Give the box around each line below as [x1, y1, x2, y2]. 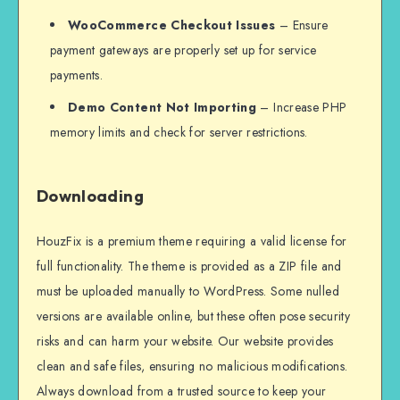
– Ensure [275, 15, 329, 34]
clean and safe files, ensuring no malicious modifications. [37, 356, 348, 375]
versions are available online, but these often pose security [37, 306, 351, 325]
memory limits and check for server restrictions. [50, 122, 308, 141]
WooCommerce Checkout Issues [68, 15, 276, 34]
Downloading [37, 186, 144, 207]
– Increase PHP [256, 97, 347, 116]
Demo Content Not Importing [68, 97, 257, 116]
